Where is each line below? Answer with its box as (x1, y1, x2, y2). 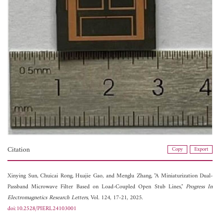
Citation (7, 144, 30, 157)
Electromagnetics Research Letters (7, 193, 88, 204)
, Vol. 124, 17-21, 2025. (88, 193, 143, 204)
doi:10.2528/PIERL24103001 (7, 204, 76, 215)
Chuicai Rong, (40, 171, 76, 182)
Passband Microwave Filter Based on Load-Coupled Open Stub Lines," (7, 182, 186, 193)
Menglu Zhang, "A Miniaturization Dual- (116, 171, 213, 182)
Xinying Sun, (7, 171, 41, 182)
